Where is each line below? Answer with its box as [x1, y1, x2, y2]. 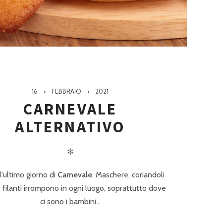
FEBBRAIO [52, 87, 82, 96]
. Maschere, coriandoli [92, 170, 165, 180]
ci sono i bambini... [40, 197, 101, 207]
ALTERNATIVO [15, 117, 125, 137]
